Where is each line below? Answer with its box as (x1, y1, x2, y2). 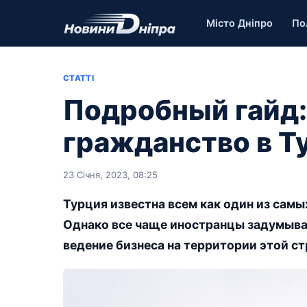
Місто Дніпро (206, 16, 273, 29)
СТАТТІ (63, 73, 95, 83)
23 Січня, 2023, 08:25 (63, 169, 158, 180)
